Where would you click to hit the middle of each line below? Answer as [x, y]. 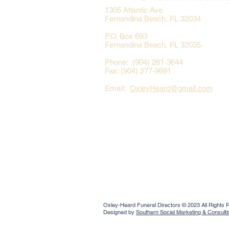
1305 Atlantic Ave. [135, 10]
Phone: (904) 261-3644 [144, 62]
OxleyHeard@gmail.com [171, 88]
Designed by [120, 212]
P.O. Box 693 [126, 36]
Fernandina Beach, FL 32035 [153, 45]
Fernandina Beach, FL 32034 [153, 19]
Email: [117, 88]
